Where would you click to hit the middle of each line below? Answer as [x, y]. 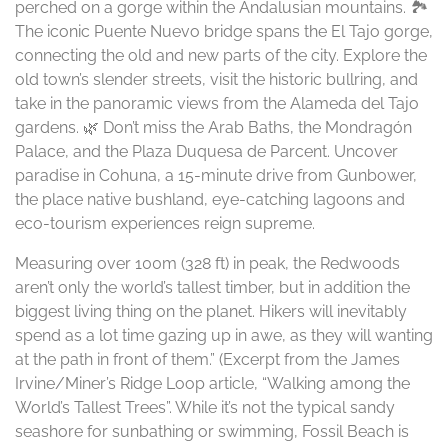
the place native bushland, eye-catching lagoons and [210, 199]
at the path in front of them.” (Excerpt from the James [207, 359]
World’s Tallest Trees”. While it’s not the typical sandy [205, 407]
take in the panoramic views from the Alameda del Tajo [217, 103]
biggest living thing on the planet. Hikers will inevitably [211, 311]
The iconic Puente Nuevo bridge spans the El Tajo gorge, [224, 31]
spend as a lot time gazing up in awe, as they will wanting [224, 335]
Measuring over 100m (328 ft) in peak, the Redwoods [207, 263]
